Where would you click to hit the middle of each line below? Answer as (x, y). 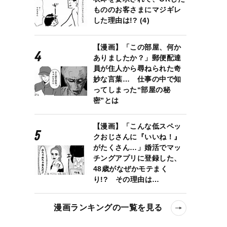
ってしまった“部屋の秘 (132, 90)
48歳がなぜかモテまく (130, 169)
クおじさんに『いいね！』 (137, 137)
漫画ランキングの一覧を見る (108, 207)
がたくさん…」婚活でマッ (137, 147)
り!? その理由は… (126, 179)
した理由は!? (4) (121, 20)
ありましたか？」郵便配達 (137, 58)
